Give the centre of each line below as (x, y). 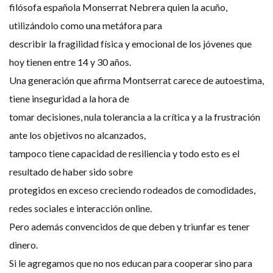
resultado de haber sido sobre (71, 172)
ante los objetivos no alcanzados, (77, 135)
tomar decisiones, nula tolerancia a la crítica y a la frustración (135, 117)
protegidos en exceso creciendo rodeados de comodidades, (132, 190)
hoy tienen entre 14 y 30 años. (70, 62)
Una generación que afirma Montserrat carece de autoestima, (136, 80)
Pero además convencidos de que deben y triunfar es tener (129, 227)
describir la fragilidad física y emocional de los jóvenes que (130, 44)
